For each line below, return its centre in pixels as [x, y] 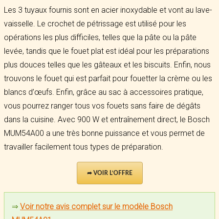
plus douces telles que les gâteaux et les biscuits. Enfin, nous [107, 65]
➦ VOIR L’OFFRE [109, 173]
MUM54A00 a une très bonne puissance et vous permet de [104, 133]
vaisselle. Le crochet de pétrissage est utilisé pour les [95, 24]
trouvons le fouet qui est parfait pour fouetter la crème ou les [108, 78]
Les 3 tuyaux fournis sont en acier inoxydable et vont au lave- [108, 10]
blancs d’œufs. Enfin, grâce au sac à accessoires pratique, [104, 92]
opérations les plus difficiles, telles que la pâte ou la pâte [100, 37]
